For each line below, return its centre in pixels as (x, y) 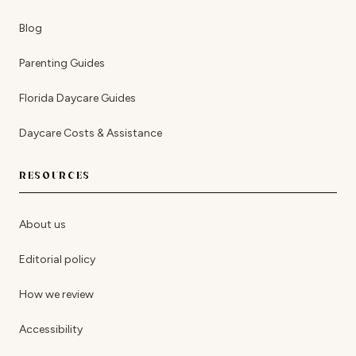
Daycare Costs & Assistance (91, 133)
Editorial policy (57, 259)
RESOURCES (55, 175)
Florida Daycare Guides (77, 98)
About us (43, 224)
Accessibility (51, 329)
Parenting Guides (62, 63)
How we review (56, 294)
